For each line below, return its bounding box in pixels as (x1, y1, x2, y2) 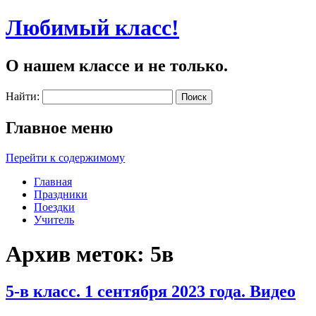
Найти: (6, 90, 39, 102)
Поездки (34, 200, 75, 213)
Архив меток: (6, 241, 150, 267)
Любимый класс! (6, 15, 179, 41)
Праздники (34, 188, 87, 200)
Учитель (34, 213, 74, 226)
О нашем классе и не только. (6, 56, 228, 75)
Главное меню (6, 118, 113, 137)
